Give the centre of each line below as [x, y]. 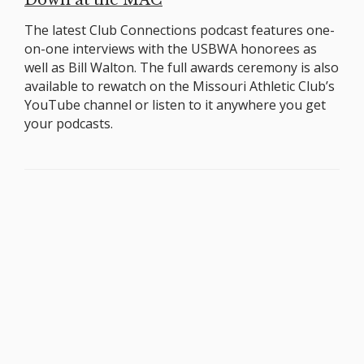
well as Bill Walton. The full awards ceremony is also [182, 67]
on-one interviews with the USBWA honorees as [171, 48]
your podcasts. [69, 123]
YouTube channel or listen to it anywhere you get [175, 104]
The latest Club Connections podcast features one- [180, 30]
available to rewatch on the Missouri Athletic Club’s [180, 86]
